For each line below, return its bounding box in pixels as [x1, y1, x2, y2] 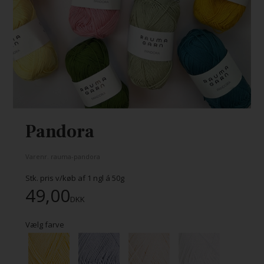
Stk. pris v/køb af [25, 172, 87, 183]
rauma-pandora [50, 151, 100, 161]
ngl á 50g [91, 172, 124, 183]
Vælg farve [25, 219, 64, 230]
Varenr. [25, 151, 51, 161]
